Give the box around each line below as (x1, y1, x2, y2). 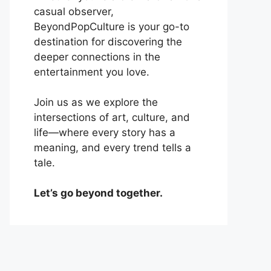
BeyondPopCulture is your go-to (34, 21, 189, 33)
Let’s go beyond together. (34, 187, 163, 200)
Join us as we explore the (34, 96, 158, 109)
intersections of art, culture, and (34, 111, 190, 124)
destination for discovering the (34, 36, 182, 48)
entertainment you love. (34, 66, 149, 79)
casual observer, (34, 5, 114, 18)
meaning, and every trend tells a (34, 142, 191, 154)
